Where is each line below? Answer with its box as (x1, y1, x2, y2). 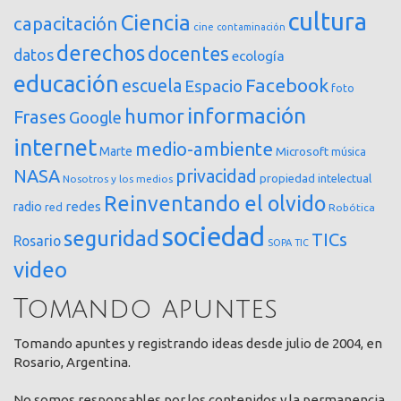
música (331, 145, 366, 158)
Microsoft (276, 143, 328, 158)
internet (13, 133, 97, 160)
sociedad (162, 221, 265, 252)
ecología (232, 47, 285, 64)
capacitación (13, 13, 118, 34)
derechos (56, 40, 145, 64)
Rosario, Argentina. (13, 354, 131, 370)
